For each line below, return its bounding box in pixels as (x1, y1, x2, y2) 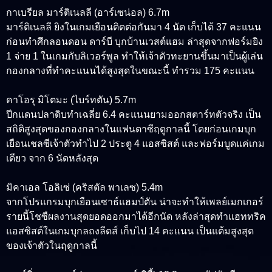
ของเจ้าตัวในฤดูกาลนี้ (6, 240, 97, 251)
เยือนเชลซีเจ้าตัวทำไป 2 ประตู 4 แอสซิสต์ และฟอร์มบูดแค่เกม (6, 138, 265, 149)
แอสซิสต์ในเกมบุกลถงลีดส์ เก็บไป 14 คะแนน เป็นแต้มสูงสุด (6, 226, 254, 237)
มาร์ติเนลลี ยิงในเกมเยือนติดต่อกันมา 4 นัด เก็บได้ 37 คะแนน (6, 22, 261, 33)
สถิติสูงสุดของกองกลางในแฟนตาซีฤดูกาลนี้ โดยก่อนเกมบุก (6, 124, 256, 135)
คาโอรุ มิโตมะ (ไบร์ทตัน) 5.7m (6, 95, 136, 106)
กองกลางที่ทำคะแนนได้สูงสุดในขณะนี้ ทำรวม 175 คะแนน (6, 66, 254, 76)
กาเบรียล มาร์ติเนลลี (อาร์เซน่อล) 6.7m (6, 7, 169, 18)
